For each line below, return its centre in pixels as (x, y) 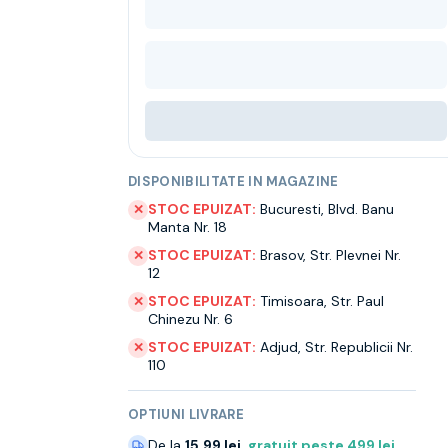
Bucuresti (290, 209)
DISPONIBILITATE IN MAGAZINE (233, 181)
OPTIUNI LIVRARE (186, 414)
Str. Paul (357, 301)
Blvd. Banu (361, 209)
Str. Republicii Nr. (359, 347)
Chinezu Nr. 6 (190, 319)
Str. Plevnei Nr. (355, 255)
